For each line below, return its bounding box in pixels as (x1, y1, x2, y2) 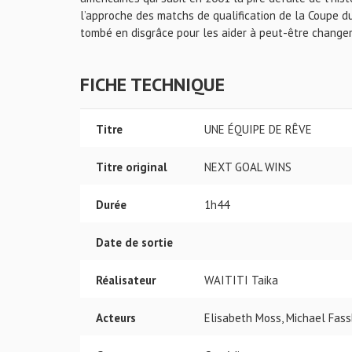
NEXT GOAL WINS (204, 159, 291, 174)
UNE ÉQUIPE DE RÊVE (204, 122, 312, 137)
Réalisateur (96, 273, 156, 288)
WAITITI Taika (204, 273, 278, 288)
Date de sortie (96, 235, 173, 250)
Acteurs (96, 310, 136, 325)
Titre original (96, 159, 167, 174)
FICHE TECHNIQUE (80, 72, 225, 97)
